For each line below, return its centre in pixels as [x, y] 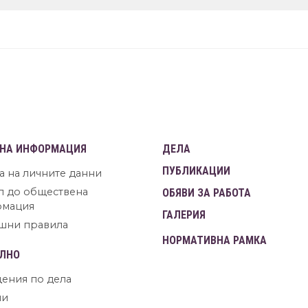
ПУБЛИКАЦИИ [196, 171]
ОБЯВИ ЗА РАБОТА [207, 193]
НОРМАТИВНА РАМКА [214, 241]
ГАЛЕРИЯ [184, 215]
